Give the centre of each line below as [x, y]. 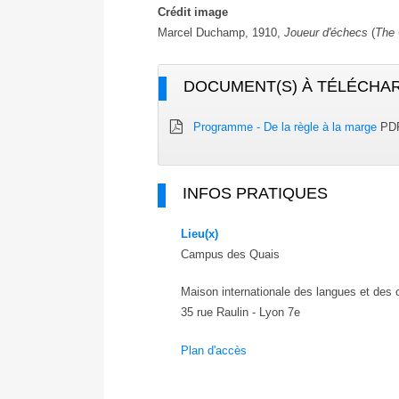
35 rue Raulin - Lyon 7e [241, 313]
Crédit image [193, 12]
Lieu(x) [200, 233]
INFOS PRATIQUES [255, 193]
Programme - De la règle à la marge [285, 126]
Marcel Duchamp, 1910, [221, 32]
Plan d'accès [214, 351]
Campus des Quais [231, 254]
